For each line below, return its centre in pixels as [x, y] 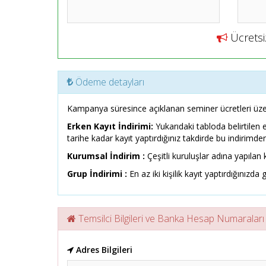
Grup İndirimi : [98, 174]
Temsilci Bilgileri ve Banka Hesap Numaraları [170, 218]
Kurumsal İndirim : [106, 156]
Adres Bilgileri [103, 250]
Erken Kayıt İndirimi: [111, 126]
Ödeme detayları [109, 82]
